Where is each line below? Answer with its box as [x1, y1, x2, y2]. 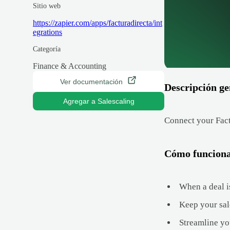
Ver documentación [60, 77, 123, 86]
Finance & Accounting [33, 62, 106, 71]
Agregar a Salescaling [63, 97, 135, 106]
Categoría [33, 45, 61, 53]
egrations [33, 28, 62, 37]
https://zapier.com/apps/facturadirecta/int [33, 18, 162, 28]
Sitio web [33, 2, 61, 10]
